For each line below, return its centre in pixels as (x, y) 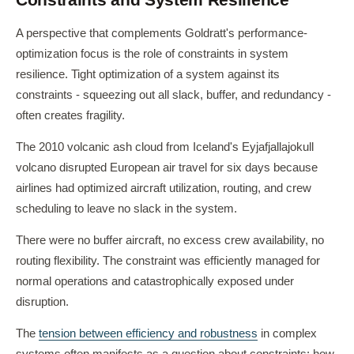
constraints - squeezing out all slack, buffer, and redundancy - (173, 95)
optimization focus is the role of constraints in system (152, 54)
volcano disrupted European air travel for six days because (167, 168)
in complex (287, 333)
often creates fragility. (70, 115)
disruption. (42, 302)
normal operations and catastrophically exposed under (155, 281)
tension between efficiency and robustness (148, 333)
